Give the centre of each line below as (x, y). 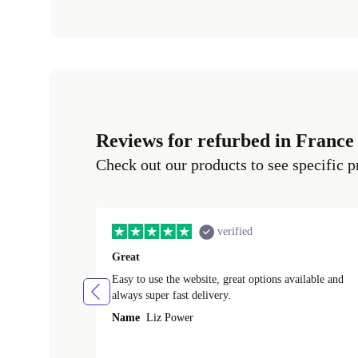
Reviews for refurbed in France (225, 141)
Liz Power (168, 318)
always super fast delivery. (171, 296)
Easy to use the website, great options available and (228, 280)
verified (235, 232)
